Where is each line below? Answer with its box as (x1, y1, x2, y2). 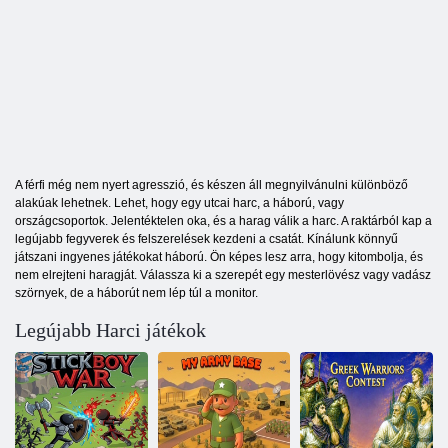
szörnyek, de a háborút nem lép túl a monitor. (15, 285, 258, 300)
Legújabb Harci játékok (15, 318, 206, 341)
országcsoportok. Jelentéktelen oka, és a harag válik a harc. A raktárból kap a (15, 213, 432, 228)
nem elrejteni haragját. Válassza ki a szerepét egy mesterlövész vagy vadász (15, 267, 431, 282)
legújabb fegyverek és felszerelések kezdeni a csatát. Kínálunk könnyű (15, 231, 398, 246)
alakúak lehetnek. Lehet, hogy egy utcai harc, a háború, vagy (15, 195, 344, 210)
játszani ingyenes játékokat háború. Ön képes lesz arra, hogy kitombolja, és (15, 249, 423, 264)
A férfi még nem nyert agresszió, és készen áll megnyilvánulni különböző (15, 177, 408, 192)
